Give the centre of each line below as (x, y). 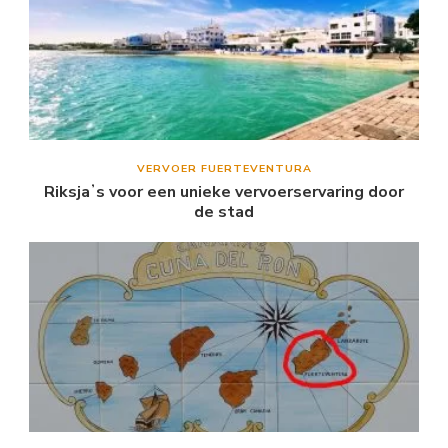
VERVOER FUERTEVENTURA (224, 168)
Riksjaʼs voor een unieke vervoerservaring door (224, 191)
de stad (224, 211)
